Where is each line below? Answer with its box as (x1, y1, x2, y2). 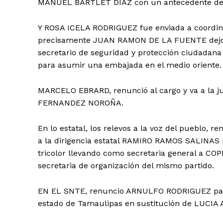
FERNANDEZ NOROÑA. (38, 98, 123, 108)
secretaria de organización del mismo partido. (38, 161, 214, 171)
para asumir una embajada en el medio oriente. (38, 60, 222, 70)
